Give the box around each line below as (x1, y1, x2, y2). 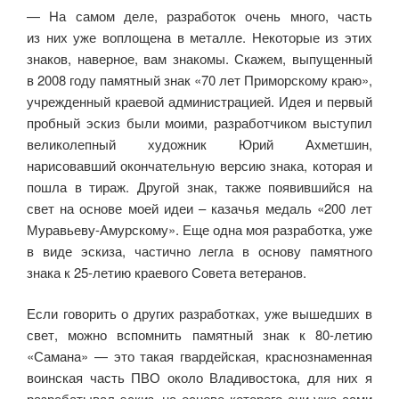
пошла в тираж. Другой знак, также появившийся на (27, 176, 372, 196)
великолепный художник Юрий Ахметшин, (27, 134, 372, 153)
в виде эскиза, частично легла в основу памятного (27, 240, 372, 260)
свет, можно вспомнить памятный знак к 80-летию (27, 325, 372, 345)
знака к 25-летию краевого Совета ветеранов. (27, 262, 310, 281)
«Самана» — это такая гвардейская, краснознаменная (27, 346, 372, 366)
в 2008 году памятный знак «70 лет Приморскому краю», (27, 69, 372, 89)
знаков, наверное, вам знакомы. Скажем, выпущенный (27, 48, 372, 68)
